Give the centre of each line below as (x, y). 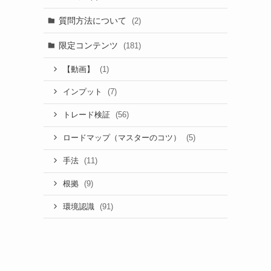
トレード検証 (87, 115)
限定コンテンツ (89, 45)
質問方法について (93, 20)
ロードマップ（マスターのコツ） (123, 138)
